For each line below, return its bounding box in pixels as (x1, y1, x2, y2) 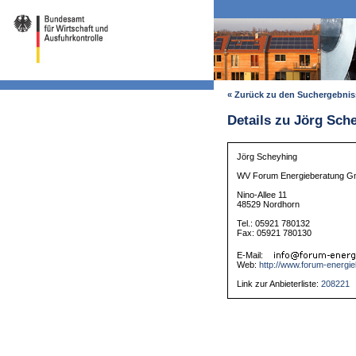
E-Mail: (237, 250, 266, 261)
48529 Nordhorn (237, 199, 300, 210)
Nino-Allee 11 (237, 190, 288, 200)
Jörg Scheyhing (237, 152, 298, 162)
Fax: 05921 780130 (237, 228, 312, 238)
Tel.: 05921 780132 (237, 219, 311, 229)
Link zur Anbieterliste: (237, 279, 322, 289)
